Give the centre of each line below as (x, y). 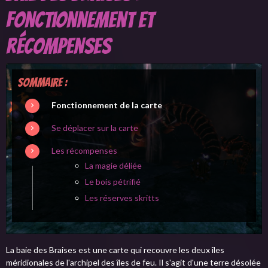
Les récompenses (84, 150)
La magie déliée (113, 165)
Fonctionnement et (80, 20)
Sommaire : (42, 83)
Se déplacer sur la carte (95, 127)
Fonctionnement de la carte (107, 105)
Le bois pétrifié (113, 181)
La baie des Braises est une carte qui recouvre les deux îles (115, 249)
